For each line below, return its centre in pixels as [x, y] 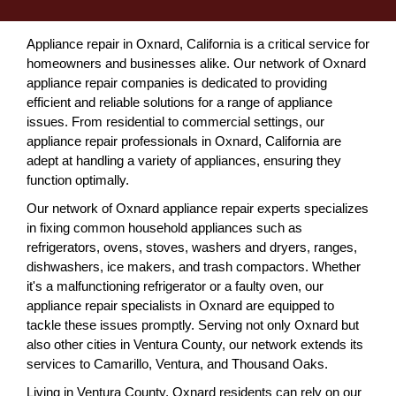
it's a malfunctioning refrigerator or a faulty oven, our [175, 286]
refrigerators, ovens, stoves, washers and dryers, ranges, [192, 247]
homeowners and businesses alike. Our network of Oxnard [196, 63]
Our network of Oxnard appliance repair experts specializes [198, 208]
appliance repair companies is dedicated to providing [177, 82]
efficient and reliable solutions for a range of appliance [179, 102]
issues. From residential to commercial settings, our [175, 121]
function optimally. [78, 179]
